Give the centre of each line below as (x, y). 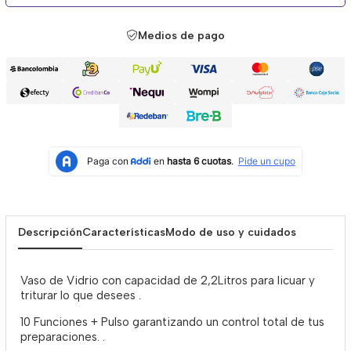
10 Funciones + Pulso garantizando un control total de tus (172, 322)
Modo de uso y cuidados (231, 233)
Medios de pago (181, 36)
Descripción (50, 233)
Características (124, 233)
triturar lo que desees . (81, 296)
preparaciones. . (63, 337)
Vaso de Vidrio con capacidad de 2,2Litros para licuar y (168, 281)
